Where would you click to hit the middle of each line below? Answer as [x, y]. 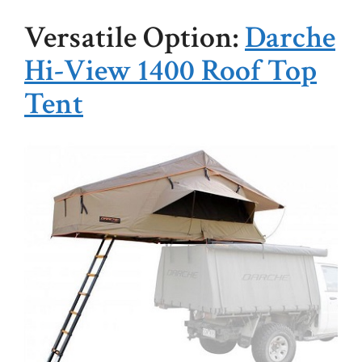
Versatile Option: [135, 38]
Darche [290, 38]
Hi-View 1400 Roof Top [170, 71]
